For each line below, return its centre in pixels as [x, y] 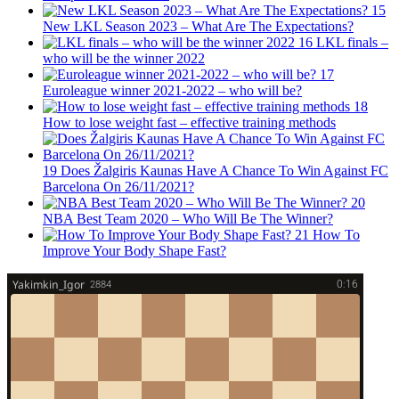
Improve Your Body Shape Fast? [134, 251]
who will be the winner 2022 [124, 59]
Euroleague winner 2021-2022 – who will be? [172, 91]
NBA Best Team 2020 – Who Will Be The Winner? [188, 219]
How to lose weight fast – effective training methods [189, 123]
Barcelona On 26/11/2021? [118, 187]
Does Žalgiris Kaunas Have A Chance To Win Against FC [224, 171]
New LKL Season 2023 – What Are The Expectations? [198, 27]
